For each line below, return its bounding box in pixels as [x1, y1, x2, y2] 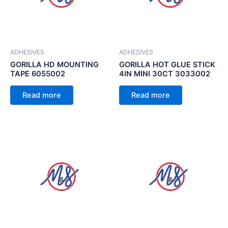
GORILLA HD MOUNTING [10, 60, 99, 69]
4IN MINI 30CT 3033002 [119, 69, 210, 78]
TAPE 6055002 [10, 69, 65, 78]
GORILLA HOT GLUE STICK [119, 60, 215, 69]
